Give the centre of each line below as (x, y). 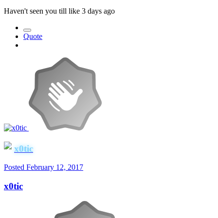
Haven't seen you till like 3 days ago (59, 11)
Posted (15, 167)
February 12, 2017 (55, 167)
